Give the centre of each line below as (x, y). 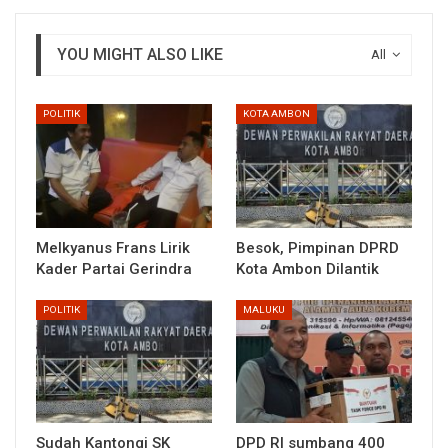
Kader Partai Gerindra (114, 268)
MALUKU (264, 309)
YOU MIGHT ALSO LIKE (140, 55)
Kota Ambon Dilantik (307, 268)
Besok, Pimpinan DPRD (317, 247)
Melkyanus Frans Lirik (113, 247)
